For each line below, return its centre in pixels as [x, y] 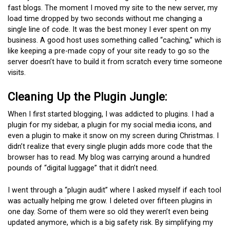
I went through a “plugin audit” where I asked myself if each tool [114, 190]
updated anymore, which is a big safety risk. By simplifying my [110, 223]
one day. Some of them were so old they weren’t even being [108, 212]
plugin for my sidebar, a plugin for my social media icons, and [110, 125]
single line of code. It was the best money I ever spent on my [109, 29]
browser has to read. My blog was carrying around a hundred [109, 158]
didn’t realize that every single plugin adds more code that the [110, 147]
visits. [17, 72]
